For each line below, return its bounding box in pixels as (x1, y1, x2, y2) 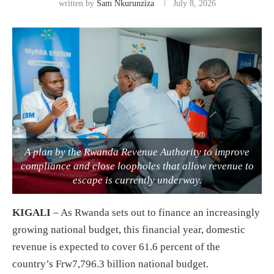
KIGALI (12, 206, 51, 218)
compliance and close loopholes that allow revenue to (20, 160, 254, 172)
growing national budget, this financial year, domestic (12, 223, 245, 235)
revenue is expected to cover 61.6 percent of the (12, 240, 220, 253)
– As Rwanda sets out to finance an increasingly (51, 206, 260, 218)
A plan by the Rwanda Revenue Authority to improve (24, 146, 250, 158)
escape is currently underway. (72, 174, 202, 186)
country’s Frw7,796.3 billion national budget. (12, 257, 209, 270)
